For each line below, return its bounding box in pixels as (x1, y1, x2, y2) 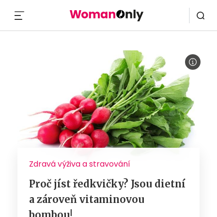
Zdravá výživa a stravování (29, 158, 130, 170)
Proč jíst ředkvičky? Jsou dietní (29, 177, 186, 190)
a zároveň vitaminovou (29, 193, 144, 205)
